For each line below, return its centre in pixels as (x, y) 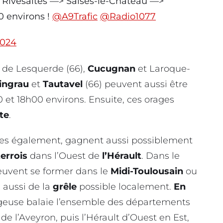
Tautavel (63, 84)
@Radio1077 (128, 17)
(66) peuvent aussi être (135, 84)
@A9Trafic (75, 17)
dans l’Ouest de (65, 156)
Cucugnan (111, 68)
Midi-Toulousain (148, 171)
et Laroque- (163, 68)
